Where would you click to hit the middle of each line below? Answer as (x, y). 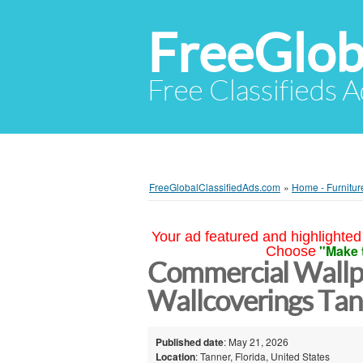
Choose (290, 251)
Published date (190, 342)
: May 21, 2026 (256, 341)
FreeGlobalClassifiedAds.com (215, 187)
